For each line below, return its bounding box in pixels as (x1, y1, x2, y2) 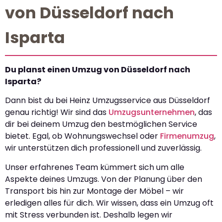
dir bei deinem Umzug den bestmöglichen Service (5, 118, 197, 130)
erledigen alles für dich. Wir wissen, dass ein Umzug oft (5, 197, 214, 209)
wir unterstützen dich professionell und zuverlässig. (5, 142, 202, 154)
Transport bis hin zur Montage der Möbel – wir (5, 185, 184, 197)
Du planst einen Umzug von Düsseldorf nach (5, 63, 190, 75)
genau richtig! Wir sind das (5, 107, 109, 118)
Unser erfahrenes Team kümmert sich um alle (5, 161, 184, 173)
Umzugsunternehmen (109, 107, 195, 118)
